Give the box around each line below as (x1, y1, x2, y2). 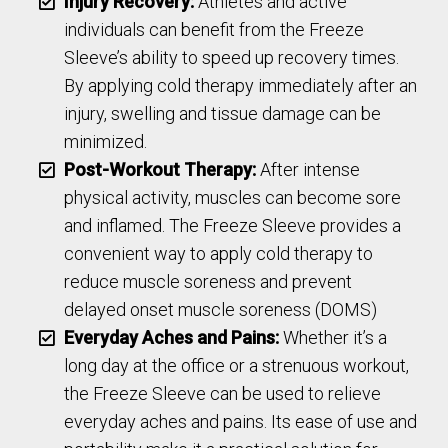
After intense (256, 159, 361, 181)
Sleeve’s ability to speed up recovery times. (64, 47, 400, 69)
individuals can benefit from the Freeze (64, 19, 365, 41)
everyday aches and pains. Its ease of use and (64, 411, 418, 433)
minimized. (64, 131, 148, 153)
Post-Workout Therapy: (64, 159, 257, 181)
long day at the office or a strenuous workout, (64, 355, 410, 377)
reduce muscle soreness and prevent (64, 271, 353, 293)
